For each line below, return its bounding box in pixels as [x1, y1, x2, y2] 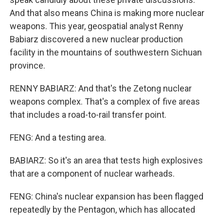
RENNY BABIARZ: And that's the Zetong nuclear [10, 83, 192, 93]
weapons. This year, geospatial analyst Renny [10, 21, 183, 31]
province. [10, 60, 45, 71]
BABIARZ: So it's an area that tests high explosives [10, 155, 203, 165]
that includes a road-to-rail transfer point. [10, 109, 166, 120]
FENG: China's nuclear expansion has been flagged [10, 191, 203, 201]
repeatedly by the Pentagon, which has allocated [10, 204, 195, 215]
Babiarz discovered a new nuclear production [10, 34, 183, 44]
